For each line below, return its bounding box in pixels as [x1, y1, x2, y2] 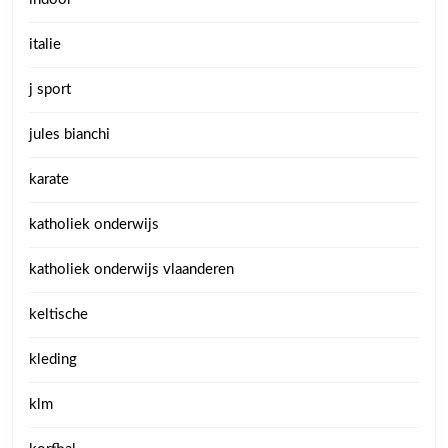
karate [29, 172, 69, 187]
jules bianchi [29, 127, 110, 142]
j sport [29, 82, 71, 97]
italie [29, 37, 61, 52]
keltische [29, 307, 88, 322]
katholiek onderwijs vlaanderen [29, 262, 234, 277]
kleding [29, 352, 77, 367]
